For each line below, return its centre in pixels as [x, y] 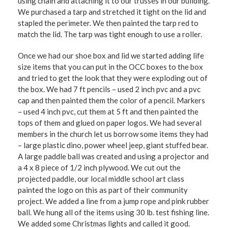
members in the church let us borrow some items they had [113, 134]
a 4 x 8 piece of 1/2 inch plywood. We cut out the [99, 167]
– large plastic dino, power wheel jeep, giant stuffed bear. [113, 145]
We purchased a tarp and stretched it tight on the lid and [112, 12]
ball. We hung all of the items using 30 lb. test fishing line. [113, 212]
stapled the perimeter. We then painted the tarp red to [108, 23]
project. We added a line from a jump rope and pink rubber [113, 201]
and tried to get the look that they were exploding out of [113, 78]
